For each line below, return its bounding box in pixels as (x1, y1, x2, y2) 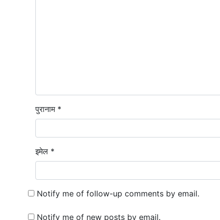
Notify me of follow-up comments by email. (37, 189, 199, 198)
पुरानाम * (35, 104, 61, 114)
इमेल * (35, 146, 55, 156)
